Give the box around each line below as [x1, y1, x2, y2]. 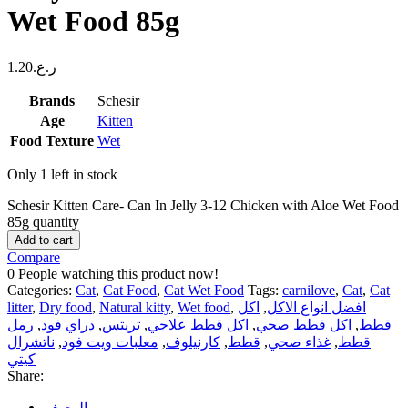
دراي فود [41, 316, 95, 332]
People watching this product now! [18, 265, 219, 281]
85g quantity [7, 213, 79, 229]
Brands [29, 92, 75, 108]
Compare [7, 249, 60, 265]
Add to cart [15, 232, 73, 247]
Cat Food [103, 281, 157, 298]
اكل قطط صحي [256, 316, 352, 332]
